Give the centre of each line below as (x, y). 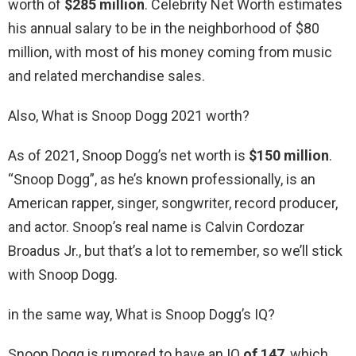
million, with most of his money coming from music (170, 52)
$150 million (289, 156)
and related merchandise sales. (106, 76)
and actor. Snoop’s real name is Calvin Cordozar (156, 227)
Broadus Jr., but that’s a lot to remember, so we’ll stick (175, 251)
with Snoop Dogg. (63, 275)
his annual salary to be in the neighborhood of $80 (164, 29)
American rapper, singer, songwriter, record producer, (173, 203)
